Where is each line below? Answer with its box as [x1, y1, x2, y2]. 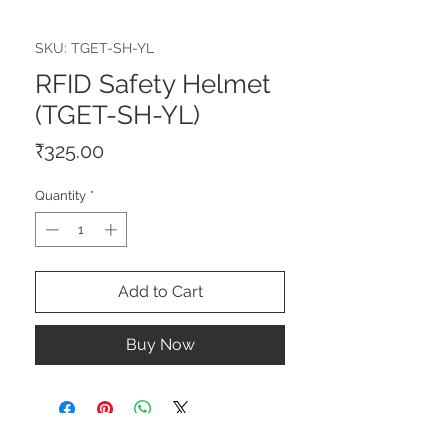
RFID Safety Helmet [35, 68, 271, 99]
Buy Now [125, 335, 195, 355]
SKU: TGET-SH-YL [35, 39, 154, 56]
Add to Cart [117, 282, 203, 302]
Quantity [35, 187, 86, 203]
